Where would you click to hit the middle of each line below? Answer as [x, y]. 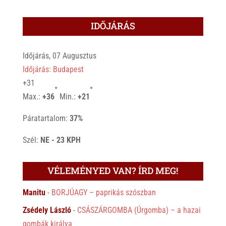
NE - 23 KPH [60, 140]
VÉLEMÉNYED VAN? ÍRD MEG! [113, 170]
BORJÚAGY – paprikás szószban [103, 192]
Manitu [34, 192]
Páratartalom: [46, 118]
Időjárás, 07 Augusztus [59, 55]
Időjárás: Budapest [53, 69]
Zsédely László [47, 210]
